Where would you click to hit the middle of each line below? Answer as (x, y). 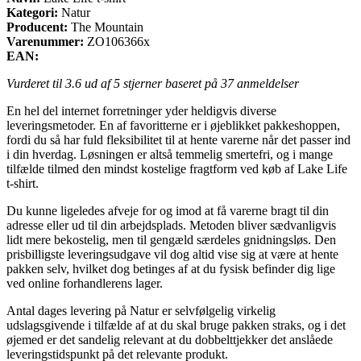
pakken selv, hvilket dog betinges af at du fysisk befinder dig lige (171, 268)
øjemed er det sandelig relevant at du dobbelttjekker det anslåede (170, 339)
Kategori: (32, 12)
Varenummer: (45, 41)
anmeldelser (266, 83)
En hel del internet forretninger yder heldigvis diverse (141, 110)
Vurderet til (36, 83)
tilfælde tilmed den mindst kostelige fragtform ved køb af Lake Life (177, 168)
